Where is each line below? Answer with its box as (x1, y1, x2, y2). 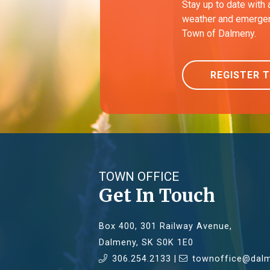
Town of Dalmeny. (182, 28, 257, 39)
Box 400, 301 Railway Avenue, (98, 221, 232, 232)
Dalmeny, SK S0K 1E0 (98, 237, 193, 248)
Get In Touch (98, 184, 215, 207)
